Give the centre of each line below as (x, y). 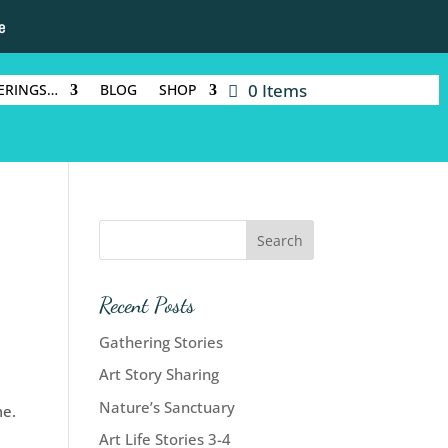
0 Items (277, 90)
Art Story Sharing (158, 374)
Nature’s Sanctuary (166, 406)
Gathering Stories (160, 341)
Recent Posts (146, 304)
